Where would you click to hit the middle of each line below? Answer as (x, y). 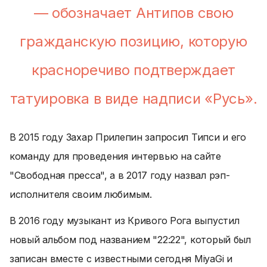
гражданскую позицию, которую (133, 41)
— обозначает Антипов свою (133, 13)
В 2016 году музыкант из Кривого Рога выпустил (125, 221)
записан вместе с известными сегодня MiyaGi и (121, 259)
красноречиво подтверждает (133, 70)
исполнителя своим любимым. (81, 194)
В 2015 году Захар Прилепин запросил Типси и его (128, 137)
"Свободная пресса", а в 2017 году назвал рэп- (120, 175)
